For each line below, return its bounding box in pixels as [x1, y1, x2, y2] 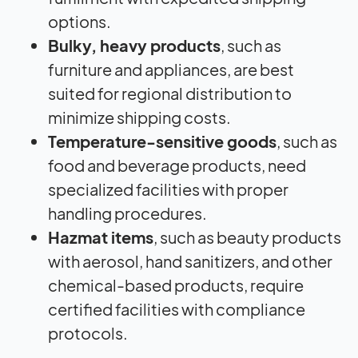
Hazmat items [48, 226, 153, 247]
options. [48, 10, 113, 31]
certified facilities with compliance [48, 298, 305, 319]
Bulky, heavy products [48, 34, 221, 55]
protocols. [48, 322, 130, 343]
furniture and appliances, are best [48, 58, 294, 79]
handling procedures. [48, 202, 209, 223]
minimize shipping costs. [48, 106, 233, 127]
